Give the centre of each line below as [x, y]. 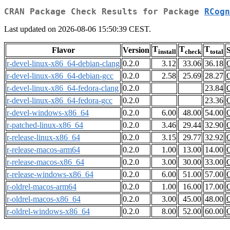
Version [136, 50]
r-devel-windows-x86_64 [48, 113]
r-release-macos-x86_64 [45, 162]
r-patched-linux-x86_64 [45, 125]
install [167, 52]
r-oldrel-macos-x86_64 [44, 199]
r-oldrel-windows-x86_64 [48, 212]
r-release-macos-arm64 [43, 150]
